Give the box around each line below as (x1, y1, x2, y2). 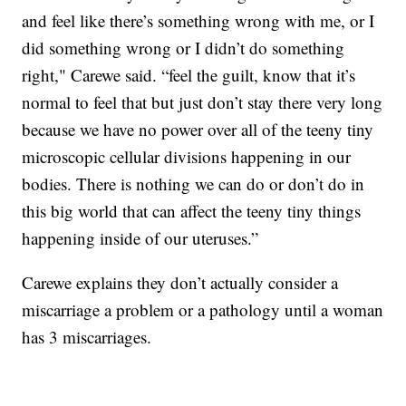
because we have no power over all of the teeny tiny (22, 117, 374, 140)
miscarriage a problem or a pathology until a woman (22, 297, 384, 321)
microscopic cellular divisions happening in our (22, 144, 352, 168)
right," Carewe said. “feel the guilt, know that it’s (22, 63, 356, 86)
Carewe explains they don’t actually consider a (22, 270, 339, 294)
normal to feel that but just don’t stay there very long (22, 90, 383, 113)
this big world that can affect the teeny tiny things (22, 198, 362, 222)
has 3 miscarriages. (22, 324, 152, 348)
